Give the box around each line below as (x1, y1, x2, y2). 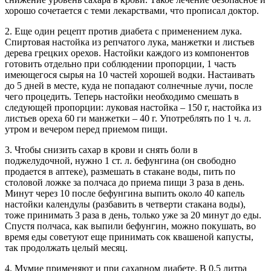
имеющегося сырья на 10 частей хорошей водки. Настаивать (5, 69, 255, 80)
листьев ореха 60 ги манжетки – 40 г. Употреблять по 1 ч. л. (5, 113, 251, 123)
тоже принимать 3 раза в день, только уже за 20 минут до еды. (5, 209, 261, 220)
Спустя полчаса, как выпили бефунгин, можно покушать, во (5, 220, 256, 231)
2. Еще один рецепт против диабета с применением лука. (5, 25, 242, 36)
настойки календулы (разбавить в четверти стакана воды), (5, 198, 246, 209)
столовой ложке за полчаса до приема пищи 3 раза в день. (5, 177, 244, 188)
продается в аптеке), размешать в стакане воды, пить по (5, 166, 235, 177)
